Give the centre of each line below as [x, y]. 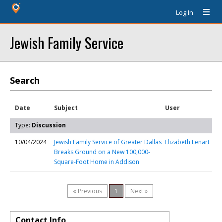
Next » [139, 191]
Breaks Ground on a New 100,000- [102, 152]
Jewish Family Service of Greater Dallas [108, 142]
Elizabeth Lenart [187, 142]
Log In [185, 12]
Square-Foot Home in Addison [97, 162]
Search [25, 80]
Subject [66, 108]
